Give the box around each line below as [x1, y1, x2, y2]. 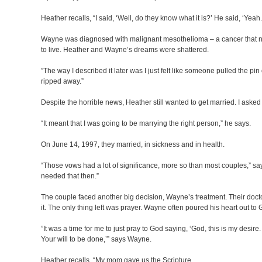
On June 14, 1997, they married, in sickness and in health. [41, 140, 225, 149]
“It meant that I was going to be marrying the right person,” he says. [41, 119, 251, 127]
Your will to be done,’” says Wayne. [41, 235, 151, 243]
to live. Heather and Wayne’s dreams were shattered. [41, 46, 209, 54]
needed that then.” [41, 172, 99, 180]
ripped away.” [41, 77, 84, 85]
